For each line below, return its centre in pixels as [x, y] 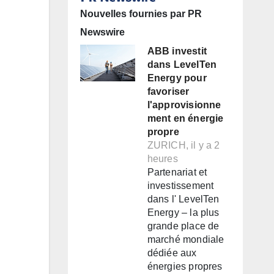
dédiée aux [172, 253]
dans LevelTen [182, 65]
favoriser [168, 92]
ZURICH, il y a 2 [183, 146]
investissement [180, 186]
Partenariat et [177, 172]
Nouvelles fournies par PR [141, 14]
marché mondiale [186, 240]
